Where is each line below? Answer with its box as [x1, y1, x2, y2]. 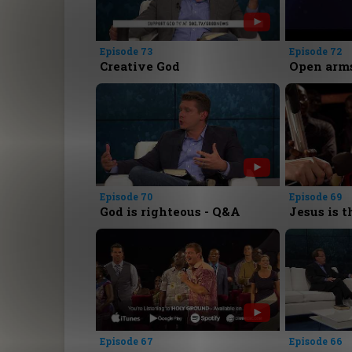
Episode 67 [100, 335, 154, 348]
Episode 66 [288, 335, 343, 348]
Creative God [100, 57, 181, 74]
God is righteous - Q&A [100, 203, 241, 219]
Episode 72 [288, 44, 342, 57]
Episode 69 [288, 189, 342, 203]
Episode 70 [100, 189, 153, 203]
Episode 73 [100, 44, 153, 57]
